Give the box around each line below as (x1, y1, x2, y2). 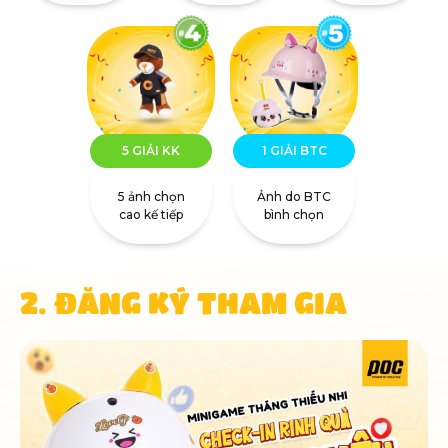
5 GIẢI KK (122, 143, 180, 159)
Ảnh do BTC (257, 189, 331, 205)
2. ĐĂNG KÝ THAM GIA (20, 285, 347, 320)
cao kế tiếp (119, 207, 183, 223)
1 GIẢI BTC (261, 143, 327, 159)
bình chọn (264, 207, 324, 223)
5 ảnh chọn (117, 189, 185, 205)
